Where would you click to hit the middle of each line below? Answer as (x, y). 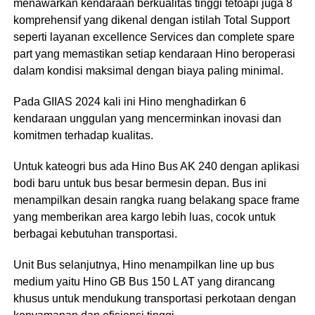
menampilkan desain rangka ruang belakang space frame (156, 200)
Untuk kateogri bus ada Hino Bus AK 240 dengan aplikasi (156, 166)
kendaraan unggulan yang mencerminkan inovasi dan (147, 118)
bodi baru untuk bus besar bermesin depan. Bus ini (140, 183)
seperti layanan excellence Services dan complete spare (154, 37)
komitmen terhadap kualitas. (83, 135)
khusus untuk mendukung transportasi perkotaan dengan (154, 298)
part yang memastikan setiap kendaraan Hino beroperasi (154, 54)
